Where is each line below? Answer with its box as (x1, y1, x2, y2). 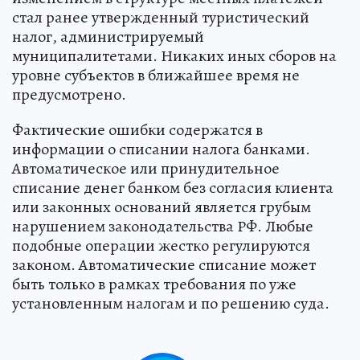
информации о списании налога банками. (12, 137, 310, 160)
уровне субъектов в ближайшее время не (12, 63, 300, 86)
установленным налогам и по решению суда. (12, 292, 329, 314)
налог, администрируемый (12, 25, 204, 47)
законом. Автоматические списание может (12, 253, 316, 276)
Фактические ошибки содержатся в (12, 118, 263, 141)
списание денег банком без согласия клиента (12, 176, 333, 198)
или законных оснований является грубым (12, 195, 311, 218)
